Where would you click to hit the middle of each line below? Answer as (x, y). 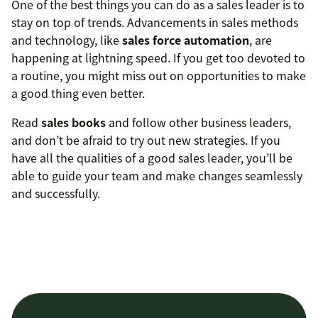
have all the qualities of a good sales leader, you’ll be (152, 158)
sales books (73, 122)
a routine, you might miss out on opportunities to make (159, 76)
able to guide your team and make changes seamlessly (157, 176)
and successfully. (56, 193)
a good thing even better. (78, 93)
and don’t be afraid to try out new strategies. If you (146, 140)
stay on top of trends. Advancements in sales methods (155, 22)
